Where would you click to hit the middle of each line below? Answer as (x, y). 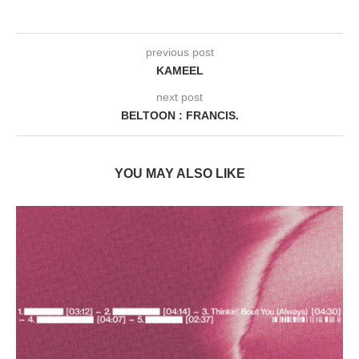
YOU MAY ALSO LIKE (179, 174)
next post (179, 97)
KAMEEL (179, 71)
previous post (179, 52)
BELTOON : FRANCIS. (179, 116)
